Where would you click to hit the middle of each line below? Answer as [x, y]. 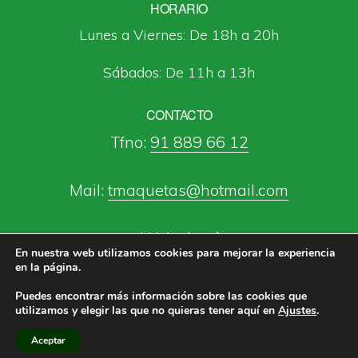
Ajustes [297, 310]
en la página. [48, 267]
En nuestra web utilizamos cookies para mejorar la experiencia [175, 253]
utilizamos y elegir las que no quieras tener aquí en [147, 310]
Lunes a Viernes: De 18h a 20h [179, 35]
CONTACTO [179, 115]
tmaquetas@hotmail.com [198, 190]
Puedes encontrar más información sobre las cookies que [161, 296]
